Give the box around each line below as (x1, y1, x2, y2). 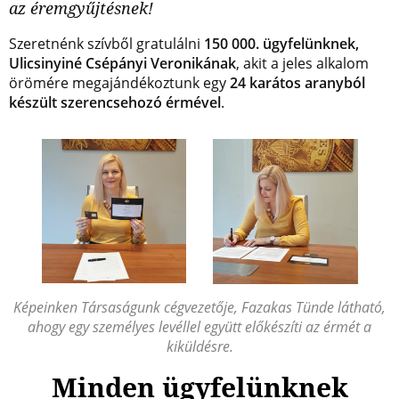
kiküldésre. (166, 337, 233, 356)
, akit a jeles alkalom (236, 53, 369, 73)
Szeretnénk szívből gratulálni (9, 34, 204, 53)
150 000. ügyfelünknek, (204, 34, 359, 53)
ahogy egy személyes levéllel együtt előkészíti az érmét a (28, 317, 371, 337)
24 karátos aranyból (230, 73, 365, 93)
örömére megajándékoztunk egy (9, 73, 230, 93)
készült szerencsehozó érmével (9, 93, 221, 112)
